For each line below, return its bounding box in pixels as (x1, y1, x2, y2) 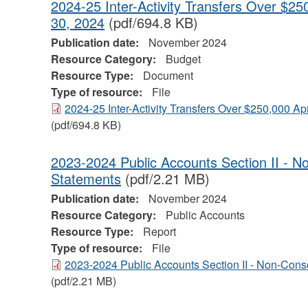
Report (142, 223, 176, 240)
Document (142, 67, 193, 84)
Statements (50, 168, 121, 189)
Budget (165, 51, 201, 67)
